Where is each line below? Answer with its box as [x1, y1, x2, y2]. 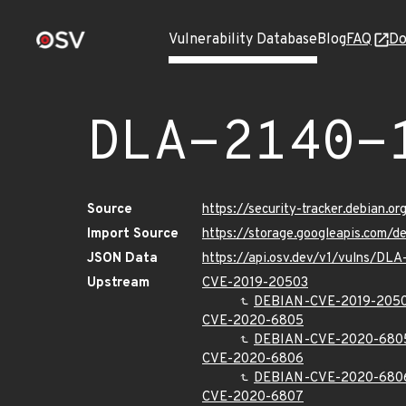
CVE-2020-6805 [202, 313, 304, 330]
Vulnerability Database [169, 31, 317, 49]
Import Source [87, 226, 179, 243]
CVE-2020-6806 [202, 351, 304, 368]
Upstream [87, 275, 150, 292]
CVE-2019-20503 [202, 275, 308, 292]
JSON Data [87, 250, 158, 267]
